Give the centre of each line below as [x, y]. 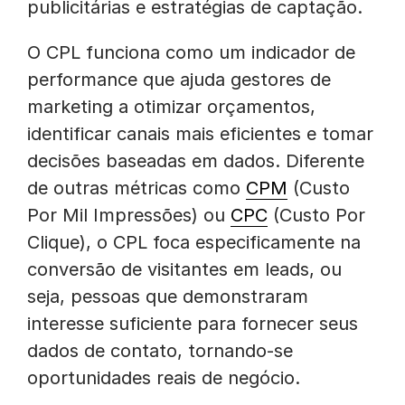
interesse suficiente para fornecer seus [193, 324]
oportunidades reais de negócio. [164, 378]
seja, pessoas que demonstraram [168, 297]
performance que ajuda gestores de [179, 80]
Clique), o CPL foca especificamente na [194, 242]
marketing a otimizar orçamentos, [171, 107]
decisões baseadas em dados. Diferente [196, 161]
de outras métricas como [137, 188]
